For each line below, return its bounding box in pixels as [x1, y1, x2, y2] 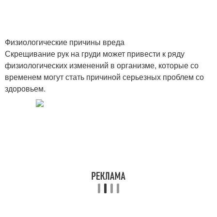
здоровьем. [5, 83, 46, 94]
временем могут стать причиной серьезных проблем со [5, 71, 204, 82]
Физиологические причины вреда [5, 36, 124, 47]
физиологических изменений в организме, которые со [5, 60, 199, 71]
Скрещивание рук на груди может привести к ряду [5, 48, 185, 59]
